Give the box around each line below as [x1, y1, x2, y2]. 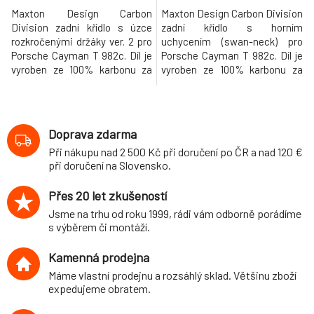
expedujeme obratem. [48, 282, 151, 295]
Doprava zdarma [48, 126, 137, 142]
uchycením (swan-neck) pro [161, 35, 303, 48]
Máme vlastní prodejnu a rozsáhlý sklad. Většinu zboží [48, 268, 296, 282]
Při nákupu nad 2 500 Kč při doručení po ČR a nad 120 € [48, 145, 303, 158]
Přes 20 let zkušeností [48, 188, 167, 203]
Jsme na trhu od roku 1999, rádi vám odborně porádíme [48, 207, 301, 220]
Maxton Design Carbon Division [161, 7, 303, 20]
